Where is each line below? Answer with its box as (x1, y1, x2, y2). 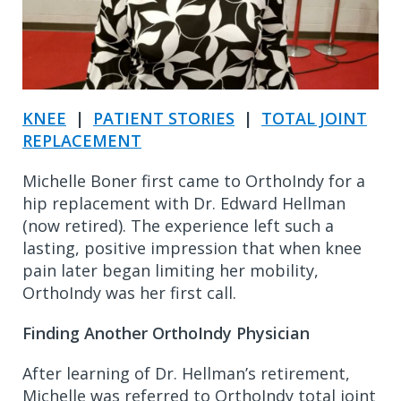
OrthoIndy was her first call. (22, 281, 236, 303)
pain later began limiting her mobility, (22, 259, 319, 281)
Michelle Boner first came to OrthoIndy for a (22, 169, 365, 192)
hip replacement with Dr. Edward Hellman (22, 192, 346, 214)
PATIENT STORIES (93, 107, 235, 129)
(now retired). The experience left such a (22, 214, 334, 236)
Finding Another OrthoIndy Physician (22, 321, 310, 344)
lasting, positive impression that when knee (22, 236, 362, 259)
